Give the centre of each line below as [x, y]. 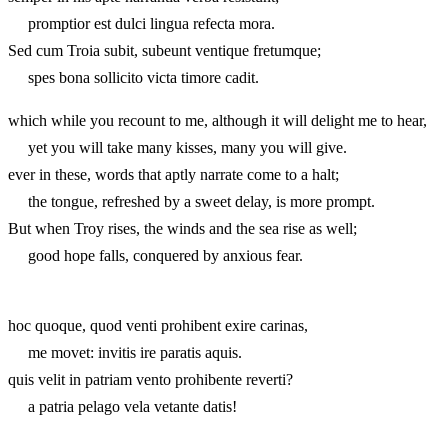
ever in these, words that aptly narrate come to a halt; [173, 174]
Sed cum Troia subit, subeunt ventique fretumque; [164, 50]
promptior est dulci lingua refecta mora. [141, 23]
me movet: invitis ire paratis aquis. [125, 352]
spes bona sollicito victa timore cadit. [133, 77]
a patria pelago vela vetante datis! [122, 406]
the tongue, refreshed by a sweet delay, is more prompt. [191, 201]
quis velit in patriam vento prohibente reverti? [150, 379]
